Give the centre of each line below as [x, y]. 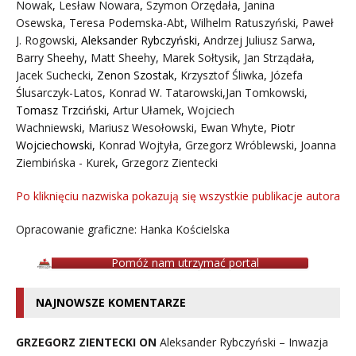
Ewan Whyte [232, 127]
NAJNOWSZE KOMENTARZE [111, 302]
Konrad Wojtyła [139, 145]
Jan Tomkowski [265, 92]
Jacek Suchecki [53, 75]
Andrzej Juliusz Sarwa [258, 40]
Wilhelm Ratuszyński [243, 22]
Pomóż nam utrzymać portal [186, 262]
